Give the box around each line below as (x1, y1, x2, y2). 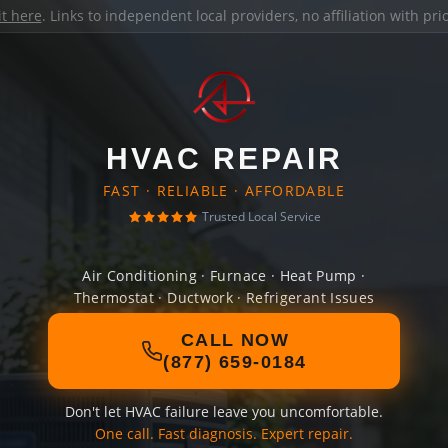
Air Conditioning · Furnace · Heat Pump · (82, 266, 366, 285)
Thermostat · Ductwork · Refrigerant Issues (73, 288, 375, 307)
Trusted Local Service (201, 208, 321, 225)
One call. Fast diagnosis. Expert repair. (95, 424, 353, 443)
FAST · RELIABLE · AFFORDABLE (102, 181, 346, 200)
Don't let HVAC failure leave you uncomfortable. (65, 402, 383, 421)
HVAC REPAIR (105, 142, 343, 175)
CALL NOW (180, 330, 290, 350)
